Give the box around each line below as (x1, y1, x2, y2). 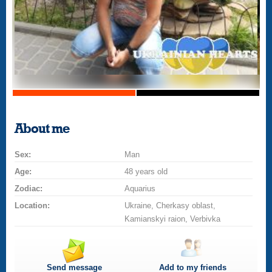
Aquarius (124, 184, 156, 193)
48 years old (124, 167, 168, 176)
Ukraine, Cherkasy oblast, (124, 201, 216, 210)
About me (15, 122, 70, 135)
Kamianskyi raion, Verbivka (124, 214, 221, 223)
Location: (15, 201, 50, 210)
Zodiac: (15, 184, 43, 193)
